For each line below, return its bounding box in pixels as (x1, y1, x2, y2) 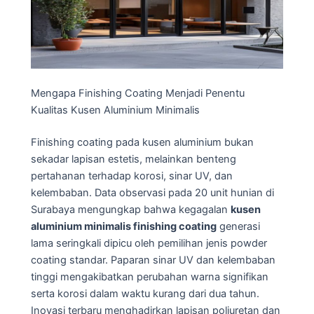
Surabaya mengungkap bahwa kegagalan (31, 203, 231, 216)
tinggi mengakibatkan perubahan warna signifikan (31, 270, 268, 283)
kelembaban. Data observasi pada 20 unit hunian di (31, 186, 274, 199)
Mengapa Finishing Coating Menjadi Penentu (31, 86, 245, 100)
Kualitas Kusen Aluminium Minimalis (31, 103, 200, 116)
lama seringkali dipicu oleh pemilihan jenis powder (31, 236, 267, 250)
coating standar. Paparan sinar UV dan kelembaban (31, 253, 275, 266)
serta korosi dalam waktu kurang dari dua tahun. (31, 287, 259, 300)
